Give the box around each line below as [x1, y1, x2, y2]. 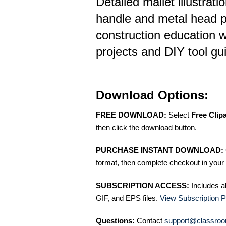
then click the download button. [96, 123, 197, 132]
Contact [135, 216, 164, 225]
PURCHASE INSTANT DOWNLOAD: [96, 146, 223, 154]
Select [166, 110, 191, 119]
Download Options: [96, 88, 208, 102]
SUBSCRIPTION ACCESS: [96, 181, 189, 190]
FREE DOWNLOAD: [96, 110, 166, 119]
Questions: [96, 216, 135, 225]
